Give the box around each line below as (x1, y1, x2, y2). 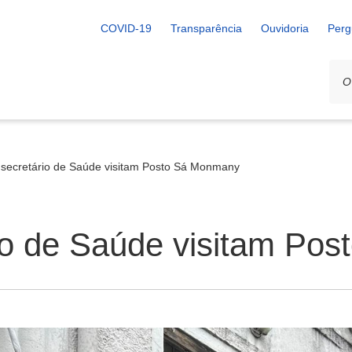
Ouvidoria (261, 22, 309, 35)
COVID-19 (101, 22, 152, 35)
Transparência (170, 22, 242, 35)
